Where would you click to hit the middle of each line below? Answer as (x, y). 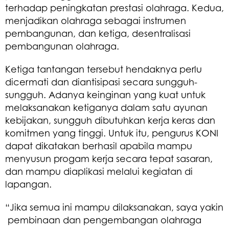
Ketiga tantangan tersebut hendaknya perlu (104, 69)
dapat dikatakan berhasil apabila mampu (99, 145)
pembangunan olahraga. (62, 46)
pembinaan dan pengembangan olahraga (103, 220)
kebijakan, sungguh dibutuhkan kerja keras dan (110, 120)
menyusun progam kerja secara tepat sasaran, (109, 158)
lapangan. (28, 184)
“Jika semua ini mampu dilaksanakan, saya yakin (114, 207)
